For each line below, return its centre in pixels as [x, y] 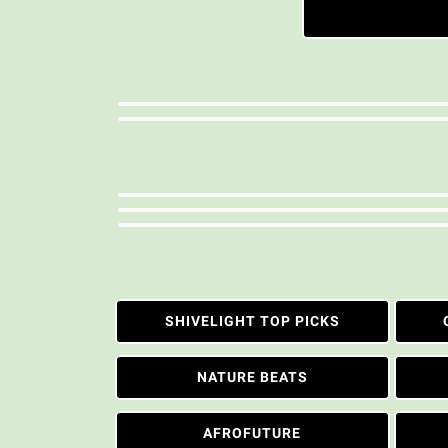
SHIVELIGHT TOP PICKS [252, 321]
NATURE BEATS [252, 377]
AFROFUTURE [252, 433]
